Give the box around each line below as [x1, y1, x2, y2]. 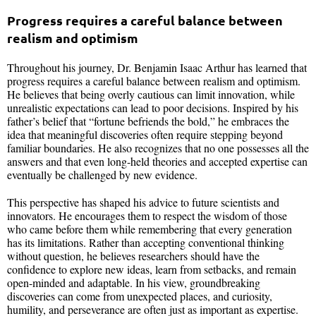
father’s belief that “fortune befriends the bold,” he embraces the [7, 113, 289, 128]
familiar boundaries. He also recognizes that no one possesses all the [7, 140, 309, 155]
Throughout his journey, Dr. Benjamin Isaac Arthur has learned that [7, 59, 307, 75]
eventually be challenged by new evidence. [7, 166, 197, 182]
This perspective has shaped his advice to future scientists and [7, 194, 279, 209]
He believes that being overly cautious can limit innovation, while [7, 86, 295, 102]
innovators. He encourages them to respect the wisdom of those [7, 207, 287, 223]
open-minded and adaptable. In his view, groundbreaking [7, 274, 260, 290]
